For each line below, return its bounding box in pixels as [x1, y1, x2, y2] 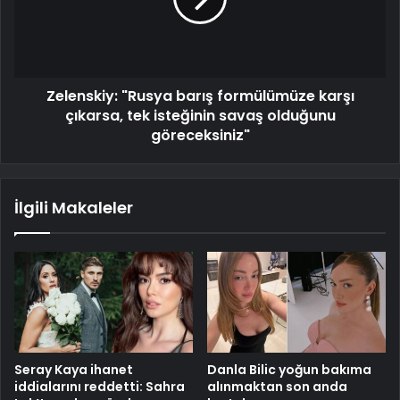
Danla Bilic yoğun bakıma [207, 361, 371, 379]
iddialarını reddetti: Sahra [14, 378, 185, 396]
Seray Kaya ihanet [14, 361, 133, 379]
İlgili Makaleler [14, 196, 133, 220]
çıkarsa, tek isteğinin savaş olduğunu [64, 105, 336, 127]
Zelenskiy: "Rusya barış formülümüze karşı [46, 86, 354, 107]
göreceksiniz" [150, 125, 250, 146]
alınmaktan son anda [207, 378, 347, 396]
